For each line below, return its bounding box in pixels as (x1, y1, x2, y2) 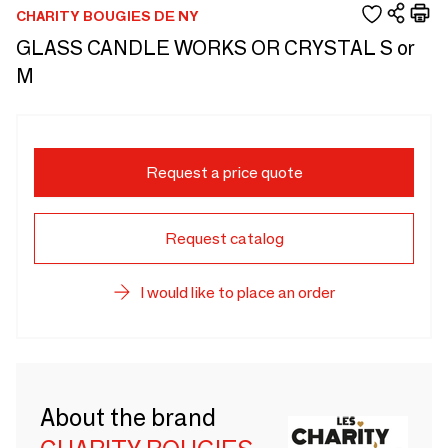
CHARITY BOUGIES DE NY (16, 7, 199, 26)
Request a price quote (145, 162, 303, 182)
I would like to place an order (139, 282, 335, 302)
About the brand (40, 403, 216, 433)
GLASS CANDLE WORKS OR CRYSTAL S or (16, 35, 414, 60)
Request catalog (164, 228, 284, 248)
